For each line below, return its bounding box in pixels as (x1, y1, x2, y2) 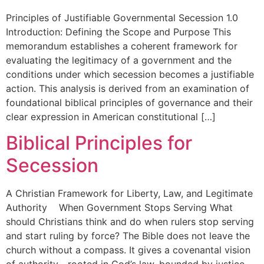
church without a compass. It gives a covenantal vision (6, 243, 250, 256)
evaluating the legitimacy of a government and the (6, 54, 232, 66)
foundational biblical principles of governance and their (6, 96, 253, 108)
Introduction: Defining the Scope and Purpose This (6, 25, 231, 38)
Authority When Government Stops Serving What (6, 201, 233, 213)
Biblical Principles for (6, 131, 192, 154)
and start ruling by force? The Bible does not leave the (6, 229, 250, 242)
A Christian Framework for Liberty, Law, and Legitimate (6, 187, 253, 199)
